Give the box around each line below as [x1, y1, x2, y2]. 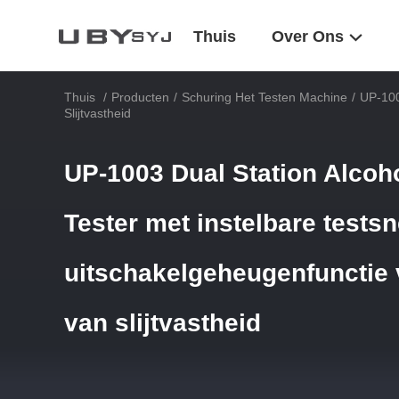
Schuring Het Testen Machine [182, 90, 347, 104]
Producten [111, 90, 169, 104]
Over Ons [272, 28, 344, 46]
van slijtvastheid [64, 309, 261, 337]
